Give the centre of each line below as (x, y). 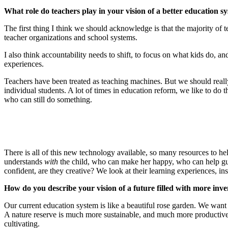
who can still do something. (48, 100)
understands (24, 162)
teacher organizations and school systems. (71, 38)
